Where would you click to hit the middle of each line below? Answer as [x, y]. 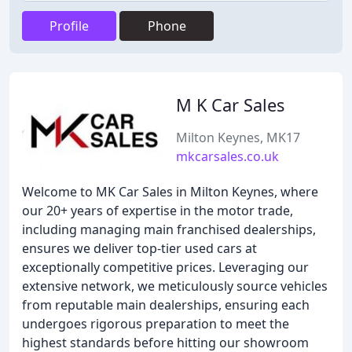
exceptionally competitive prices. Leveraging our [165, 267]
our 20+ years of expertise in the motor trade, [158, 211]
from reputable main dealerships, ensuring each [166, 305]
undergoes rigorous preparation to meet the [156, 324]
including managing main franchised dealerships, [169, 229]
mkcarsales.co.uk [227, 156]
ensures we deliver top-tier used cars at [139, 248]
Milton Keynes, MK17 [238, 137]
